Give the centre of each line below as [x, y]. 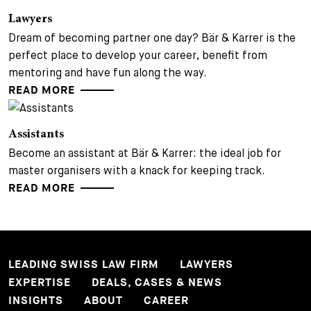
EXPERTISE [40, 283]
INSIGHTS [36, 301]
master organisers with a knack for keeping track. [137, 170]
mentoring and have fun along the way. [108, 73]
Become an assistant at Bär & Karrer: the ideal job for [145, 153]
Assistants [36, 135]
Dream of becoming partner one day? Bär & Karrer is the [152, 38]
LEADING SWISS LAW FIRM [84, 265]
